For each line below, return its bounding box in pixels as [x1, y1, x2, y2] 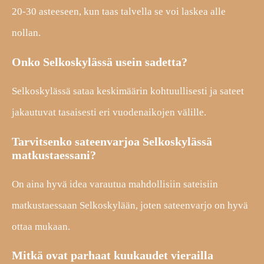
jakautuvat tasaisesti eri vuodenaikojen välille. [12, 106, 206, 118]
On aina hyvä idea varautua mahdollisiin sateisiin [12, 178, 218, 190]
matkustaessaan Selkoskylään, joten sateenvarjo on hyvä [12, 199, 248, 211]
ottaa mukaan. [12, 220, 70, 232]
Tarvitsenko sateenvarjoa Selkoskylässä [12, 134, 212, 148]
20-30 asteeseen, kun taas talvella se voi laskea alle [12, 6, 226, 17]
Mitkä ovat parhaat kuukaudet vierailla [12, 249, 213, 262]
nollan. [12, 27, 41, 38]
